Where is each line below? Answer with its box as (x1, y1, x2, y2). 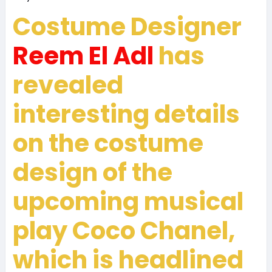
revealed (12, 68, 123, 102)
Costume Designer (12, 10, 242, 44)
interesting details (12, 97, 240, 131)
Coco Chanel (72, 214, 228, 248)
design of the (12, 155, 172, 189)
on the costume (12, 126, 203, 160)
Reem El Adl (12, 39, 154, 73)
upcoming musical (12, 185, 243, 219)
